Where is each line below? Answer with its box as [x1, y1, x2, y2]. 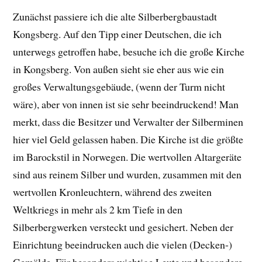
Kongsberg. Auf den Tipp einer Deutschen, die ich [13, 27, 222, 42]
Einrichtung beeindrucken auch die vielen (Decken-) [13, 237, 233, 252]
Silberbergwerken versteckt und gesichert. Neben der [13, 220, 234, 235]
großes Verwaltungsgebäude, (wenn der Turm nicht [13, 80, 226, 94]
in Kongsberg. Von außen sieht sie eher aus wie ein [13, 62, 225, 77]
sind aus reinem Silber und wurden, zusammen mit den [13, 167, 242, 182]
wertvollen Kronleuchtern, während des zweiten [13, 185, 212, 199]
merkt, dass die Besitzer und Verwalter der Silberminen [13, 115, 244, 129]
